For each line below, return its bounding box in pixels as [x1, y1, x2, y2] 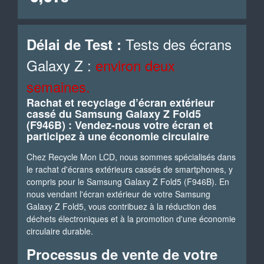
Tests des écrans [121, 34, 232, 54]
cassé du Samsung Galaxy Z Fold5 [27, 106, 201, 121]
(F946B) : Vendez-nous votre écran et [27, 117, 213, 133]
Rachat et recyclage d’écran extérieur [27, 95, 214, 110]
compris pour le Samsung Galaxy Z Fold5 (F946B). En [27, 176, 229, 187]
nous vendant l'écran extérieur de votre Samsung [27, 188, 210, 200]
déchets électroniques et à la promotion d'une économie [27, 213, 236, 225]
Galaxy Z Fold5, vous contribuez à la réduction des [27, 200, 216, 212]
